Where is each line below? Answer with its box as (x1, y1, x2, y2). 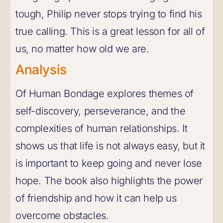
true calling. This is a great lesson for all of (15, 25, 205, 37)
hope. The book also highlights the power (15, 175, 203, 187)
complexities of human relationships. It (15, 122, 188, 134)
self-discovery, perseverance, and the (15, 105, 186, 117)
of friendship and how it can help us (15, 192, 177, 204)
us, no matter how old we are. (15, 43, 149, 55)
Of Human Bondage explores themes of (15, 88, 194, 100)
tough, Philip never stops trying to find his (15, 8, 202, 20)
